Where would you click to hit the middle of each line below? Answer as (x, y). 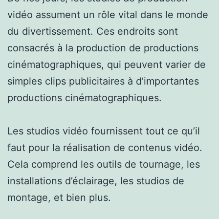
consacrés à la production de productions (103, 48)
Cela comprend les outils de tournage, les (104, 164)
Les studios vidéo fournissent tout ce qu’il (104, 131)
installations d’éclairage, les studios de (96, 181)
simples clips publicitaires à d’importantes (103, 81)
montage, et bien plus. (59, 197)
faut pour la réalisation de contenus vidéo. (105, 147)
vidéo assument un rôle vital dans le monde (108, 14)
